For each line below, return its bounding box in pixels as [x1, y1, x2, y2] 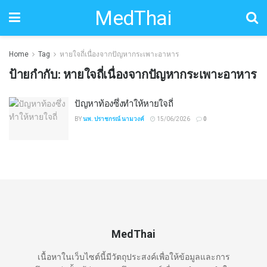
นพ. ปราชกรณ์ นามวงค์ [83, 116, 144, 122]
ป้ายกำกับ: [9, 67, 63, 82]
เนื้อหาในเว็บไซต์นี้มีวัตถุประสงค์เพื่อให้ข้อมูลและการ [37, 252, 230, 262]
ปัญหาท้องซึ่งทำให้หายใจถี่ [74, 97, 173, 109]
